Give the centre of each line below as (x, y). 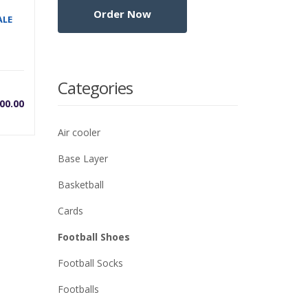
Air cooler (79, 133)
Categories (95, 88)
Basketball (80, 185)
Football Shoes (93, 237)
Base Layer (82, 159)
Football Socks (90, 263)
